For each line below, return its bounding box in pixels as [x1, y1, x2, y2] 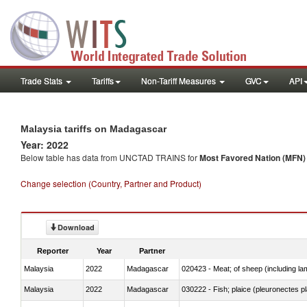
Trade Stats [21, 75, 64, 86]
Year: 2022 [21, 138, 69, 151]
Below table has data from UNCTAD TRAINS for [21, 151, 199, 163]
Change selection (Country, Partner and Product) [21, 177, 201, 189]
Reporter [37, 246, 69, 255]
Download [58, 222, 95, 232]
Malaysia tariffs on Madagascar [21, 123, 167, 134]
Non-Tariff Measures [141, 75, 218, 86]
